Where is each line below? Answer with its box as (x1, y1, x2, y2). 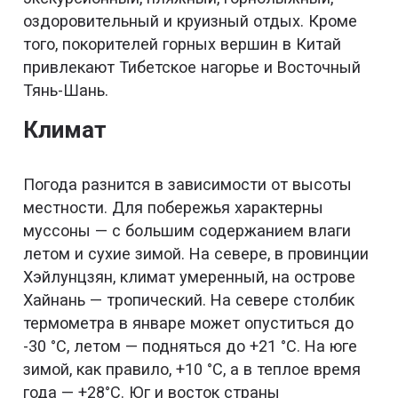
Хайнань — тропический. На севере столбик (23, 290, 355, 309)
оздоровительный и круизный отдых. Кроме (23, 11, 358, 30)
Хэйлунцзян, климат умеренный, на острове (23, 267, 356, 286)
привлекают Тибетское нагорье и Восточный (23, 57, 362, 76)
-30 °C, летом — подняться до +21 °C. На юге (23, 336, 358, 355)
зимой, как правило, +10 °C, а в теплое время (23, 359, 362, 378)
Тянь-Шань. (23, 80, 109, 99)
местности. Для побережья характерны (23, 197, 324, 217)
